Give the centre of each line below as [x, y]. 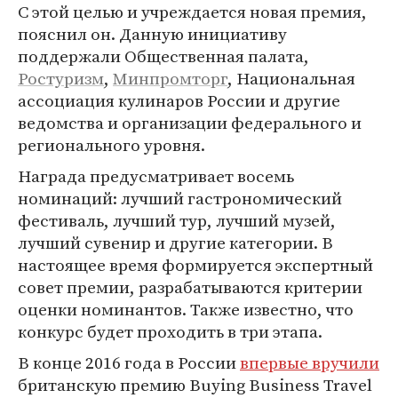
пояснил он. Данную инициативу [152, 34]
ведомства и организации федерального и [190, 123]
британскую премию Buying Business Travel [195, 385]
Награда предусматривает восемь [156, 176]
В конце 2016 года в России [129, 362]
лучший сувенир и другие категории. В [175, 243]
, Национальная [291, 78]
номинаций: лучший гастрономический [180, 198]
